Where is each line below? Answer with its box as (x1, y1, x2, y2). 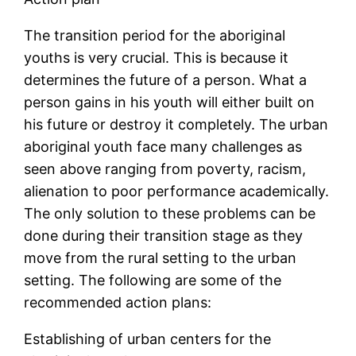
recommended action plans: (24, 294, 212, 311)
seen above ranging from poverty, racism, (24, 161, 307, 178)
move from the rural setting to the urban (24, 250, 297, 267)
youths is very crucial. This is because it (24, 49, 289, 67)
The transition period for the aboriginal (24, 27, 286, 44)
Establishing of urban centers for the (24, 331, 272, 348)
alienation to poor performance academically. (24, 183, 330, 200)
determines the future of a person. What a (24, 72, 308, 89)
